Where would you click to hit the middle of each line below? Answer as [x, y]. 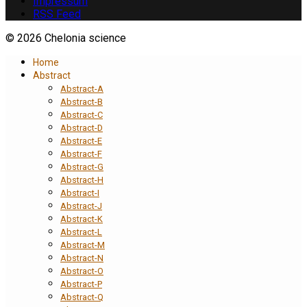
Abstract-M [83, 245]
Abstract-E [81, 141]
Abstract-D [82, 128]
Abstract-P [81, 284]
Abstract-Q [82, 297]
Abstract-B [82, 102]
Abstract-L [81, 232]
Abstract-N [82, 258]
